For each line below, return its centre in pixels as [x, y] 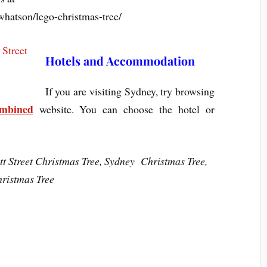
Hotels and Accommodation [120, 61]
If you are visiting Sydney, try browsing [130, 91]
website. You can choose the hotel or [124, 109]
